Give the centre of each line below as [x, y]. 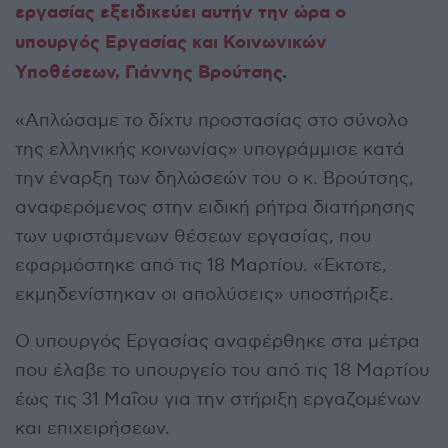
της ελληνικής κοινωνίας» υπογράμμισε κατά [210, 150]
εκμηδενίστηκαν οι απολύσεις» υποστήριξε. [204, 295]
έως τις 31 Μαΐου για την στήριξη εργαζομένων [218, 400]
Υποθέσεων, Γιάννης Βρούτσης [148, 73]
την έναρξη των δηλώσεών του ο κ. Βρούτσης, [214, 179]
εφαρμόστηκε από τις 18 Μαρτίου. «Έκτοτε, [201, 266]
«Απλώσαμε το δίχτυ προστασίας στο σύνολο [211, 121]
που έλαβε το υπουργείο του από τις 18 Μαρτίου [222, 371]
